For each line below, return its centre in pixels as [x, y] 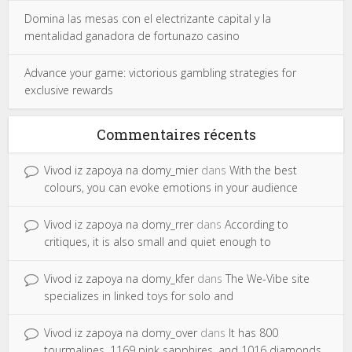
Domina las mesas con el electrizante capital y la [148, 18]
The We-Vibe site [268, 279]
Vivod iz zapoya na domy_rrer [119, 224]
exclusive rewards [69, 90]
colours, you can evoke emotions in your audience [171, 187]
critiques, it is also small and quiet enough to [158, 242]
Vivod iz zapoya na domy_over [121, 333]
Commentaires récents [176, 134]
